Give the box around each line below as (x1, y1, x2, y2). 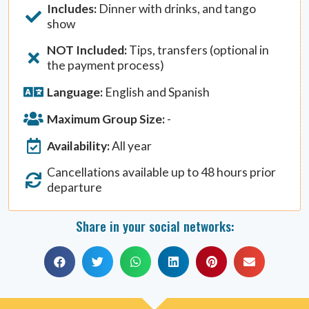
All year (110, 138, 152, 153)
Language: (47, 84, 103, 99)
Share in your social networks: (75, 215, 234, 235)
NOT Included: (47, 43, 128, 58)
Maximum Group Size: (47, 111, 166, 126)
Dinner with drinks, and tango (97, 1, 257, 17)
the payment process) (47, 58, 165, 73)
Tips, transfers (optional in (127, 43, 270, 58)
